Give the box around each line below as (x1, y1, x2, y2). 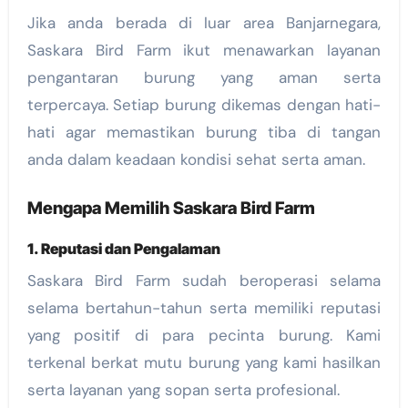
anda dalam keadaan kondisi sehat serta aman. (26, 149, 365, 170)
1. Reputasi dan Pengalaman (26, 239, 220, 258)
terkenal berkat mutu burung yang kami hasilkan (26, 352, 382, 373)
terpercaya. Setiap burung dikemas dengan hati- (26, 95, 382, 116)
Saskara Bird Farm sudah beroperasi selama (26, 270, 382, 291)
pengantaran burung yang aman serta (26, 67, 382, 88)
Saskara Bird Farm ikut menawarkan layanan (26, 40, 382, 61)
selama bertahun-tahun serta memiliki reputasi (26, 298, 382, 319)
